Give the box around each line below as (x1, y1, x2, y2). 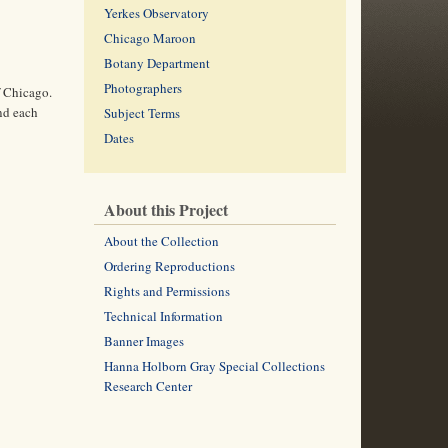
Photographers (103, 79, 182, 97)
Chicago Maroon (103, 29, 196, 47)
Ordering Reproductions (103, 257, 235, 275)
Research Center (103, 377, 192, 395)
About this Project (103, 198, 228, 221)
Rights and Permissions (103, 282, 230, 300)
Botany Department (103, 54, 210, 72)
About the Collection (103, 232, 219, 250)
